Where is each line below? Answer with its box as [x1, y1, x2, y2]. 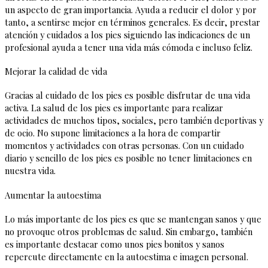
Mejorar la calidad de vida [5, 65, 107, 78]
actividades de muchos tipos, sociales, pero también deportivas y [5, 114, 263, 127]
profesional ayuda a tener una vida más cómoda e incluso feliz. [5, 41, 255, 53]
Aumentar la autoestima [5, 188, 101, 201]
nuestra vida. [5, 165, 58, 177]
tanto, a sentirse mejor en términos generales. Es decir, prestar [5, 16, 260, 28]
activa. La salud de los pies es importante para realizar [5, 102, 223, 114]
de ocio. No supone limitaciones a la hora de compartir [5, 127, 221, 139]
